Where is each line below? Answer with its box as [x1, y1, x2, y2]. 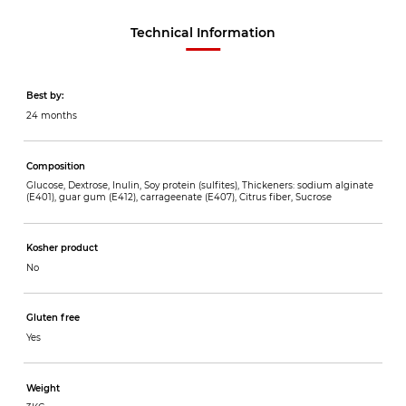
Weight [25, 382, 60, 394]
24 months [25, 109, 77, 121]
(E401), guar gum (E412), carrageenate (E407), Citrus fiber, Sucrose [25, 191, 332, 204]
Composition [25, 159, 85, 172]
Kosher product [25, 242, 98, 255]
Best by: [25, 90, 63, 102]
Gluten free [25, 312, 80, 324]
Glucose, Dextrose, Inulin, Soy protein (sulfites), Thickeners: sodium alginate [25, 179, 373, 192]
